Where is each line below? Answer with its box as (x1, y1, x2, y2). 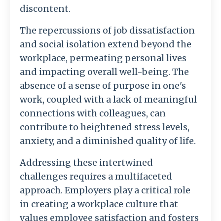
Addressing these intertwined (20, 157, 153, 169)
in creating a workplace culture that (20, 198, 178, 210)
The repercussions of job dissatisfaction (20, 25, 195, 37)
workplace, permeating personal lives (20, 52, 186, 64)
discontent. (20, 3, 71, 15)
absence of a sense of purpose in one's (20, 80, 186, 92)
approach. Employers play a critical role (20, 184, 190, 196)
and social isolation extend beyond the (20, 38, 191, 50)
